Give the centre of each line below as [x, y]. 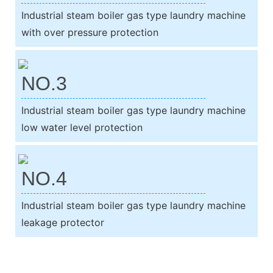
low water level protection [82, 127]
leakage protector [63, 222]
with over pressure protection [90, 32]
